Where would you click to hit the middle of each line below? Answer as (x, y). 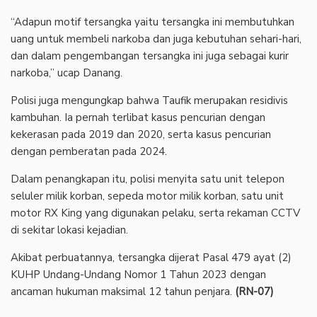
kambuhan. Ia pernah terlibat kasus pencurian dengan (138, 118)
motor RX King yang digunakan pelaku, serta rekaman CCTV (155, 213)
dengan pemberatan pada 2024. (89, 152)
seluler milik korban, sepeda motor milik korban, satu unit (147, 196)
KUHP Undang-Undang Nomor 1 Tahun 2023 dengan (138, 275)
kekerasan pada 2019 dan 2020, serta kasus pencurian (141, 135)
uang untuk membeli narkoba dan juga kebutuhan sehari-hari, (156, 39)
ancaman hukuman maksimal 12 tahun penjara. (123, 292)
